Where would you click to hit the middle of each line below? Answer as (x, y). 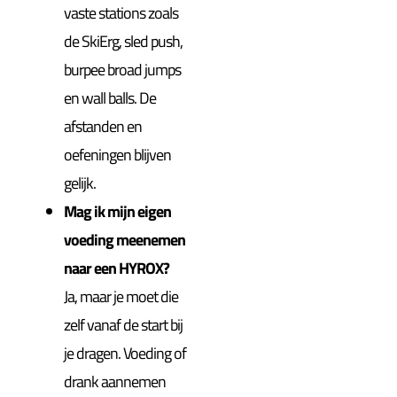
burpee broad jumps (123, 69)
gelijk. (80, 183)
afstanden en (103, 126)
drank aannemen (115, 381)
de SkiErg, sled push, (124, 41)
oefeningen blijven (118, 154)
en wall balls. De (110, 97)
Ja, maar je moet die (121, 296)
